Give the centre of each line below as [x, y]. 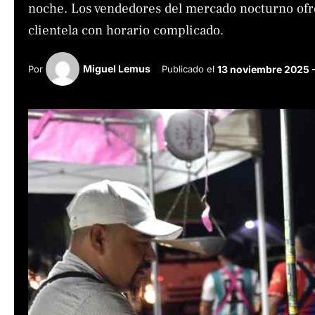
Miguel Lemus [117, 69]
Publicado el [190, 69]
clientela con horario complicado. [126, 30]
